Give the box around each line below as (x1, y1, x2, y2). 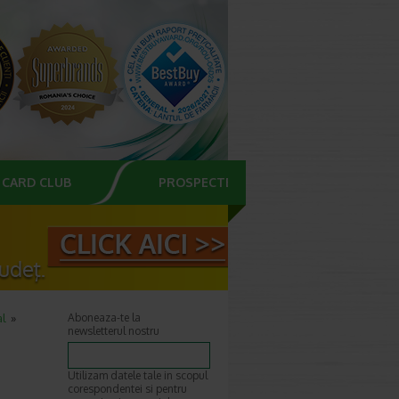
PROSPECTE (159, 175, 232, 190)
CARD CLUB (2, 175, 71, 190)
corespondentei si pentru (68, 382, 187, 395)
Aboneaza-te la (68, 311, 141, 324)
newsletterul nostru (68, 324, 159, 338)
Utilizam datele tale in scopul (68, 369, 208, 382)
